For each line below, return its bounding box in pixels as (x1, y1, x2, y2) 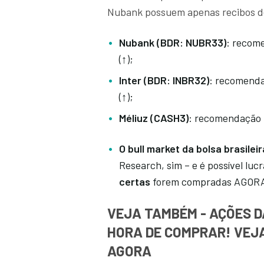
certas (119, 175, 153, 189)
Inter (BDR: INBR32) (119, 74, 209, 87)
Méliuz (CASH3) (119, 111, 189, 125)
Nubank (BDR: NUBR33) (119, 36, 226, 49)
